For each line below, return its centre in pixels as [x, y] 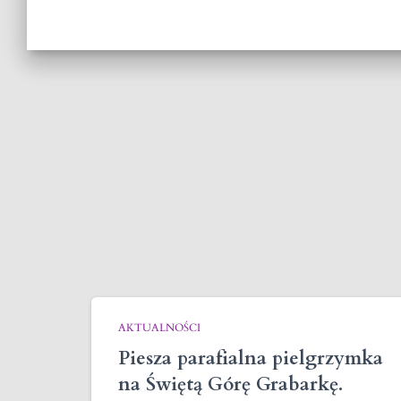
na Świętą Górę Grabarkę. [230, 384]
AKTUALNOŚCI [159, 328]
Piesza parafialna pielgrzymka [251, 358]
